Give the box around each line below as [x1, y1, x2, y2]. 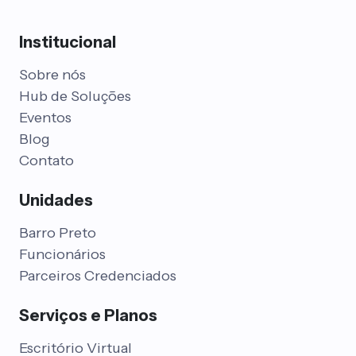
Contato [19, 152, 74, 170]
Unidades [19, 191, 93, 211]
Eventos [19, 109, 72, 127]
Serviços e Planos [19, 306, 157, 326]
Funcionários [19, 246, 106, 264]
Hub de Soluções [19, 87, 131, 106]
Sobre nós [19, 66, 86, 84]
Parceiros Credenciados [19, 267, 176, 285]
